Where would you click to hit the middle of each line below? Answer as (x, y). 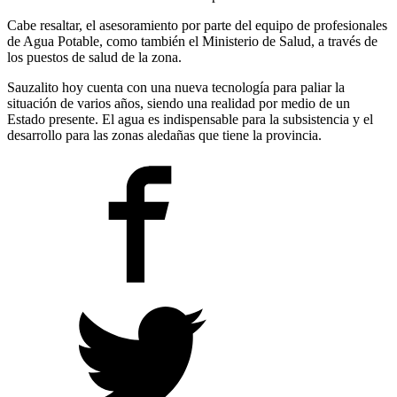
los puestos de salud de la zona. (94, 57)
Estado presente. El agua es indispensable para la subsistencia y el (190, 119)
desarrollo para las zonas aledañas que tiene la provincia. (164, 135)
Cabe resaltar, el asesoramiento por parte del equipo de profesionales (197, 25)
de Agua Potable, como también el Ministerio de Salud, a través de (192, 41)
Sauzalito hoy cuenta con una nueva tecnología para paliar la (176, 87)
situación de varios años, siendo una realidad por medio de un (179, 103)
